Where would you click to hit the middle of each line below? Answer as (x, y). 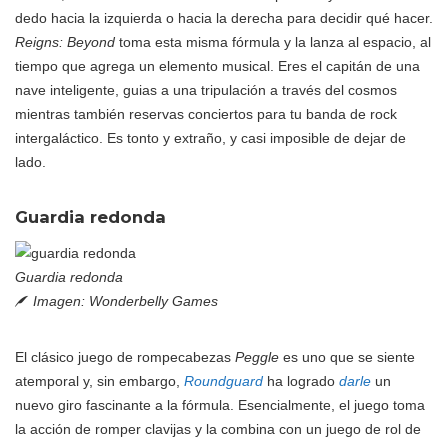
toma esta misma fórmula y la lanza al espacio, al (273, 41)
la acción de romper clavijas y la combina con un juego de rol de (218, 429)
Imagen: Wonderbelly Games (125, 301)
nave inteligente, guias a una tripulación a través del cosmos (206, 89)
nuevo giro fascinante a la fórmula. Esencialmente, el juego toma (220, 405)
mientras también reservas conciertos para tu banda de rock (206, 113)
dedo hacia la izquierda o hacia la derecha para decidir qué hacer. (224, 17)
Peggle (257, 357)
